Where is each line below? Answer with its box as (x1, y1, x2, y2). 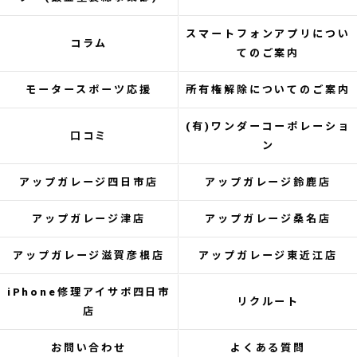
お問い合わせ (50, 342, 127, 354)
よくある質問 (229, 342, 307, 354)
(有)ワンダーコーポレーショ (186, 120, 351, 132)
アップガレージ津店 (31, 213, 147, 225)
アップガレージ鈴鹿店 (204, 176, 332, 188)
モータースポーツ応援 (25, 84, 152, 96)
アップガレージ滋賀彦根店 (13, 249, 165, 261)
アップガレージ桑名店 (204, 213, 332, 225)
